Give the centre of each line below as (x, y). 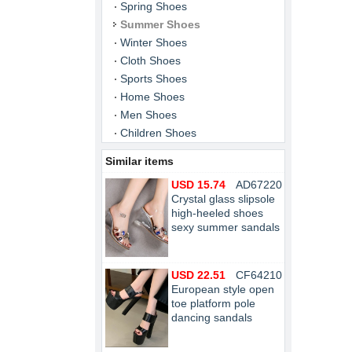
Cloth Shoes (150, 60)
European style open (223, 289)
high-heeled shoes (217, 213)
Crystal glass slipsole (223, 199)
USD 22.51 (198, 275)
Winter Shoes (154, 42)
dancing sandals (212, 317)
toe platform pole (213, 303)
